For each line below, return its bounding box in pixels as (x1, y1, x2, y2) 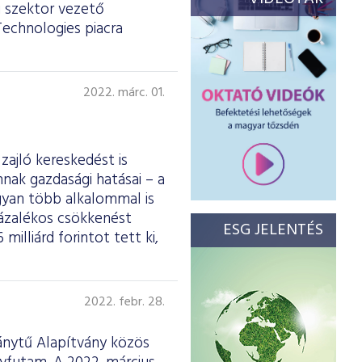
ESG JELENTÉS (223, 217, 323, 243)
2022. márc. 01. (83, 82, 165, 103)
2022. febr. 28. (84, 292, 165, 313)
